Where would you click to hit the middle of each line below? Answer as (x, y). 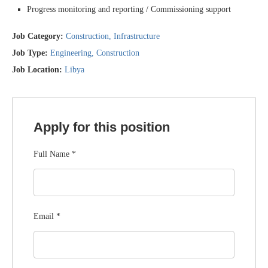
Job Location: (38, 70)
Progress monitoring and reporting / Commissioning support (129, 9)
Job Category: (39, 36)
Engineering (71, 53)
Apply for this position (102, 127)
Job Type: (31, 53)
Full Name (53, 154)
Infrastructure (137, 36)
